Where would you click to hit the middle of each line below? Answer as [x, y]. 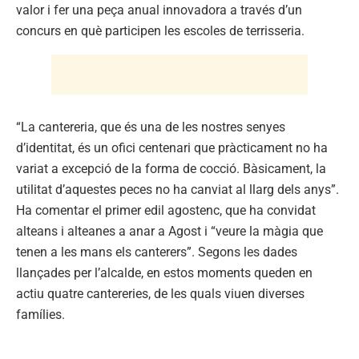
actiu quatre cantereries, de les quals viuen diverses [160, 293]
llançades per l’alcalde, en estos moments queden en [164, 272]
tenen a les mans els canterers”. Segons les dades [157, 252]
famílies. [40, 314]
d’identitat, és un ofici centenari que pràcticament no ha [172, 147]
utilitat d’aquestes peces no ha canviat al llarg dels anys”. [177, 189]
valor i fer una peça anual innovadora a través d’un [159, 10]
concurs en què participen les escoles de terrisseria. [160, 30]
